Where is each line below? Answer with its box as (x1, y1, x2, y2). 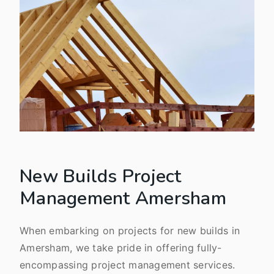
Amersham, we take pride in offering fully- (20, 241, 222, 254)
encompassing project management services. (20, 258, 235, 271)
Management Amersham (20, 185, 226, 211)
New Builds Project (20, 163, 182, 189)
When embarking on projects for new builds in (20, 224, 240, 237)
